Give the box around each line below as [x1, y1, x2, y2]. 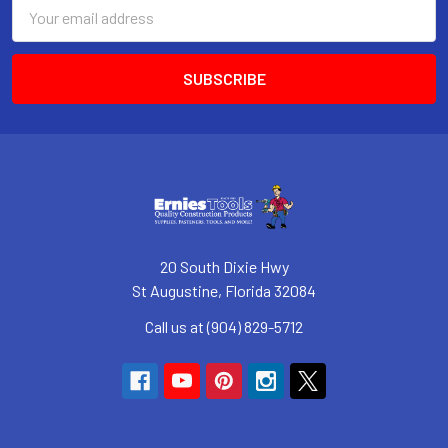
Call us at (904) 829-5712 [145, 317, 303, 337]
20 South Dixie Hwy [159, 257, 289, 277]
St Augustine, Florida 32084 [132, 281, 316, 301]
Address [12, 18, 67, 38]
